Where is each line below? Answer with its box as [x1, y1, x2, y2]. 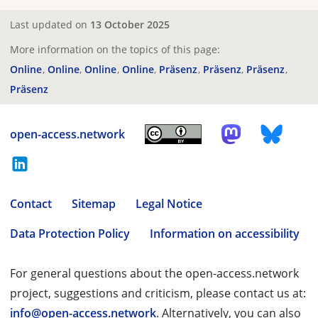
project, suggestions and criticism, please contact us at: [10, 285, 306, 301]
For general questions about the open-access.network [10, 265, 299, 281]
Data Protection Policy [10, 226, 130, 241]
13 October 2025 [90, 18, 170, 31]
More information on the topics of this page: [10, 43, 220, 56]
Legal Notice [136, 196, 202, 212]
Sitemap [72, 196, 116, 212]
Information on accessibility [150, 226, 300, 241]
